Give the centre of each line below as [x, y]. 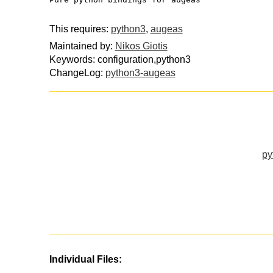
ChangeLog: [77, 73]
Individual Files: [85, 259]
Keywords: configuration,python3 [120, 60]
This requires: [80, 29]
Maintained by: [82, 46]
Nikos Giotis [141, 46]
